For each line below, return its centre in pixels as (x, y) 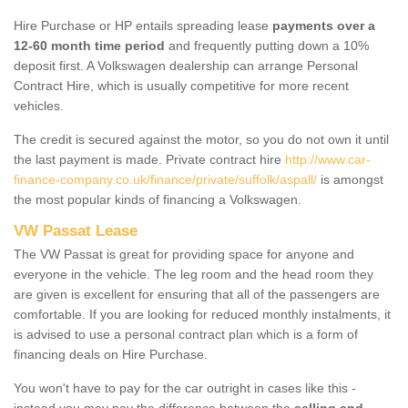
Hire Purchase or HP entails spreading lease (143, 25)
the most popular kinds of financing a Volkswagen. (158, 199)
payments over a (324, 25)
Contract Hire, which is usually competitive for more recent (181, 85)
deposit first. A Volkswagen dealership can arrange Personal (186, 65)
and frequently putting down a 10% (267, 45)
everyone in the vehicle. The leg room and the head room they (194, 274)
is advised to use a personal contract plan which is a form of (186, 334)
